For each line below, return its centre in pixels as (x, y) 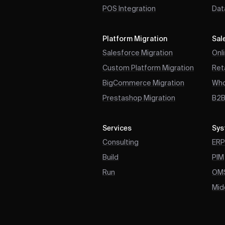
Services (117, 128)
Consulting (121, 142)
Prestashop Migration (139, 98)
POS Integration (129, 9)
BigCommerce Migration (143, 83)
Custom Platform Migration (148, 68)
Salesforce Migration (138, 53)
